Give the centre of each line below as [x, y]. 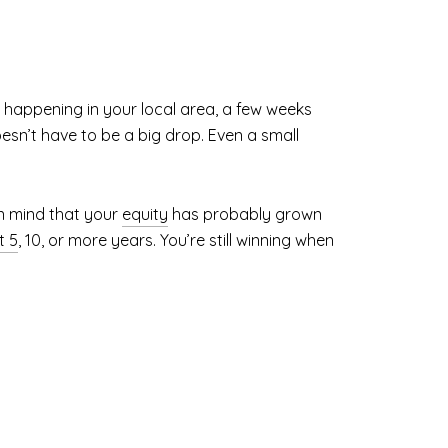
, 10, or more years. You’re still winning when [176, 239]
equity [145, 213]
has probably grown [245, 213]
